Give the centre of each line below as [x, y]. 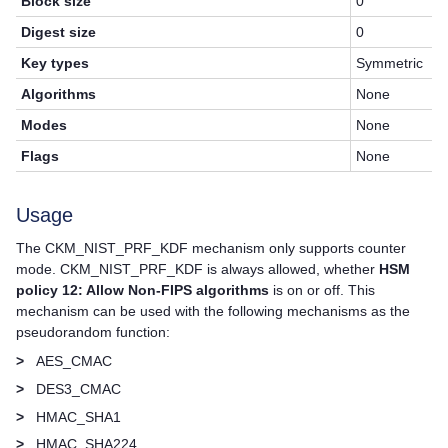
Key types [55, 63]
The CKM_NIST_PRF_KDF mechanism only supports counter [211, 247]
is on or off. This [322, 289]
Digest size [59, 32]
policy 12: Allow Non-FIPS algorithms [142, 289]
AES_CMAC [74, 361]
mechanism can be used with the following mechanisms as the [213, 310]
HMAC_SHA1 [78, 416]
